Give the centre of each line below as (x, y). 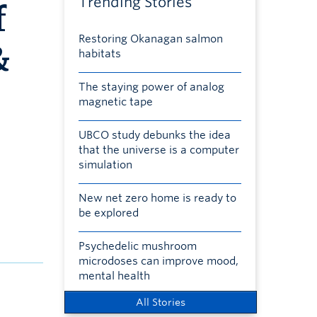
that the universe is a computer (158, 150)
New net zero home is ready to (157, 198)
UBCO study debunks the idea (154, 135)
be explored (108, 213)
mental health (114, 276)
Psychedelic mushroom (137, 246)
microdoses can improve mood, (158, 261)
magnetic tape (115, 102)
